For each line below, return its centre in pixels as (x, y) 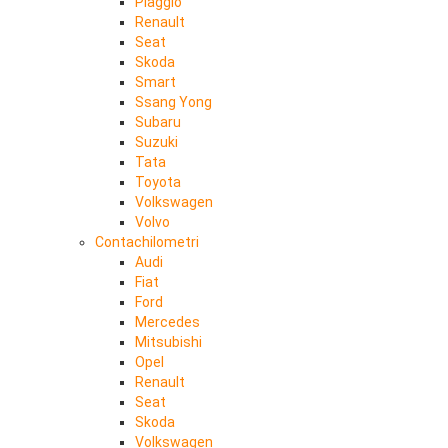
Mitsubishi (168, 342)
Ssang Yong (173, 102)
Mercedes (167, 322)
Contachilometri (147, 242)
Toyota (158, 182)
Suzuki (156, 142)
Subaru (158, 122)
